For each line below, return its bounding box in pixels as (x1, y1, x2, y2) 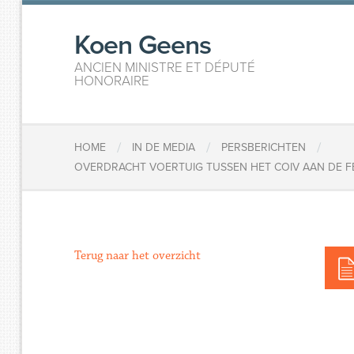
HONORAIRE (74, 73, 150, 89)
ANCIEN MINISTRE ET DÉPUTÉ (74, 59, 256, 76)
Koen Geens (74, 29, 212, 62)
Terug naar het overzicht (74, 248, 201, 263)
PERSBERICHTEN (221, 141, 307, 155)
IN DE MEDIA (132, 141, 196, 155)
